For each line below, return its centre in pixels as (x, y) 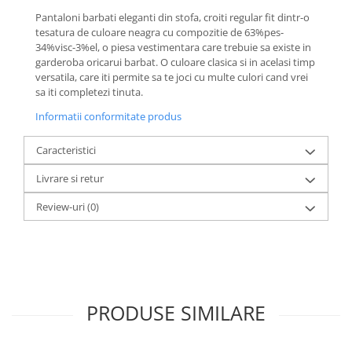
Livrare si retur (70, 178)
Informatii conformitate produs (108, 116)
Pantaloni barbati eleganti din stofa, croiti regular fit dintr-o (172, 17)
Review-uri (62, 206)
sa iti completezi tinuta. (89, 92)
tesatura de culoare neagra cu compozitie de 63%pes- (159, 32)
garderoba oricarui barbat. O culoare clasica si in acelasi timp (175, 62)
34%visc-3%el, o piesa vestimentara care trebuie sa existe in (173, 47)
